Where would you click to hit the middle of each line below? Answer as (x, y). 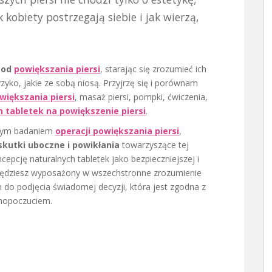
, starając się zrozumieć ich (153, 69)
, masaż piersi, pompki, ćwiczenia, (141, 97)
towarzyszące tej (154, 145)
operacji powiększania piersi (117, 131)
